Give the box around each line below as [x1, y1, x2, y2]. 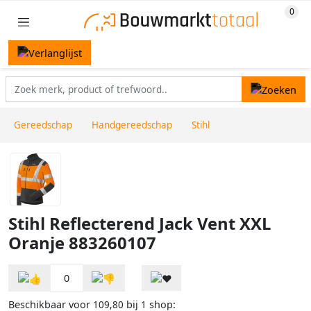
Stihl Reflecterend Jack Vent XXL [8, 212, 271, 235]
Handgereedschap [92, 119, 172, 132]
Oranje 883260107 [8, 232, 156, 255]
